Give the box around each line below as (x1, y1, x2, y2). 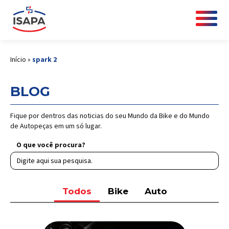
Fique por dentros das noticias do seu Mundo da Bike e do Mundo (10, 111, 210, 121)
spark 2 (32, 55, 57, 65)
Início (10, 55, 26, 65)
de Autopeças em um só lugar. (10, 121, 102, 131)
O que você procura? (16, 140, 85, 150)
